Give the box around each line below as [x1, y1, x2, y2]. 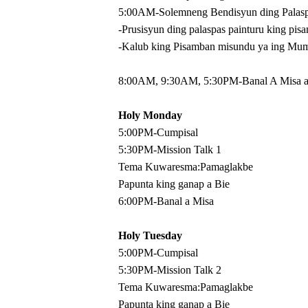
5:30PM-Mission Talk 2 [118, 264, 221, 276]
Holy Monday [118, 109, 182, 121]
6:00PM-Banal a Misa [118, 195, 214, 207]
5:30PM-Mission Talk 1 [118, 144, 221, 155]
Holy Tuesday [118, 230, 182, 241]
